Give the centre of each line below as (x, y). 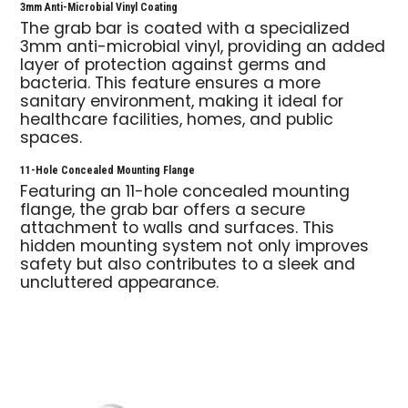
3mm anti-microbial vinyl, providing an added (203, 48)
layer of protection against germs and (173, 66)
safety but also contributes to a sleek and (188, 265)
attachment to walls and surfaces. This (178, 229)
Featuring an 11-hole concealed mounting (185, 192)
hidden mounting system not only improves (195, 247)
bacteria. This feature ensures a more (171, 85)
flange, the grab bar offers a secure (163, 210)
